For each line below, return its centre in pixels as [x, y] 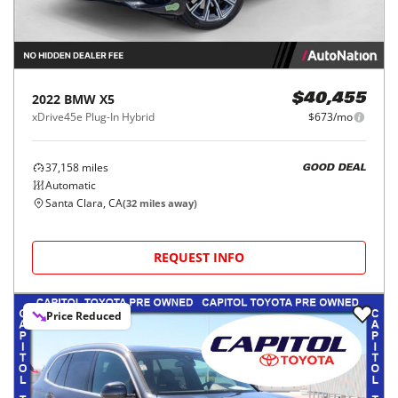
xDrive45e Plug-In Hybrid [93, 117]
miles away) [167, 203]
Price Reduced [84, 316]
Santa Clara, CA [84, 203]
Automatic [71, 185]
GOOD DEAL [334, 168]
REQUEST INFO [199, 257]
